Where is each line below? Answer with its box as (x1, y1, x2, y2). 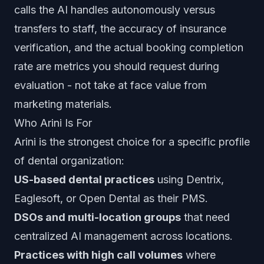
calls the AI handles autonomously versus (14, 4, 215, 16)
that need (181, 211, 230, 223)
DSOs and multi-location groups (14, 211, 181, 223)
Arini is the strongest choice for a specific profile (14, 136, 250, 148)
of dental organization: (14, 154, 124, 167)
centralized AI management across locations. (14, 230, 233, 242)
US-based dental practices (14, 173, 154, 186)
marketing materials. (14, 98, 112, 110)
